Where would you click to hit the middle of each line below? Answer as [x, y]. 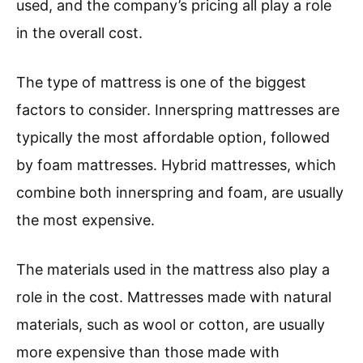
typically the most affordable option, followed [173, 138]
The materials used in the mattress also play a [173, 270]
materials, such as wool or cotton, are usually [171, 325]
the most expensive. [85, 220]
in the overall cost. [79, 33]
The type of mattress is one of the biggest [161, 83]
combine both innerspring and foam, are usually [180, 193]
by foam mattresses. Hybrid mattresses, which [176, 165]
